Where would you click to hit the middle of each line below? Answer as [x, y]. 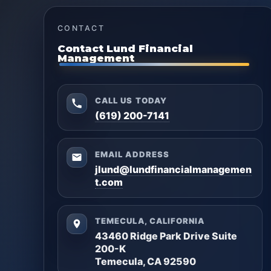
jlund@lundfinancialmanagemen [174, 169]
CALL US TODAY [131, 100]
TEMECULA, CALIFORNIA [150, 221]
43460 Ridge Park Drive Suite [166, 236]
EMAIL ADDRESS [132, 155]
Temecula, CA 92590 [146, 262]
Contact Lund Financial [125, 49]
